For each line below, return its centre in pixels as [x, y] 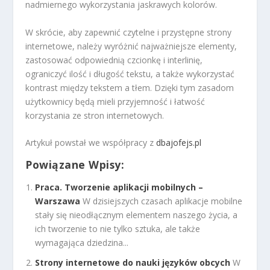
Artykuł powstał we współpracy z [91, 143]
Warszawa [58, 201]
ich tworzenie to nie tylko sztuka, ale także [118, 228]
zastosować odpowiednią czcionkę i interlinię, [114, 60]
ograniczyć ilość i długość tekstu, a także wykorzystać [130, 74]
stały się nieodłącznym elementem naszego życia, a [137, 215]
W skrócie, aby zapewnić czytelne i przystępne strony [129, 32]
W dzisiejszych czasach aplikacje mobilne [163, 201]
